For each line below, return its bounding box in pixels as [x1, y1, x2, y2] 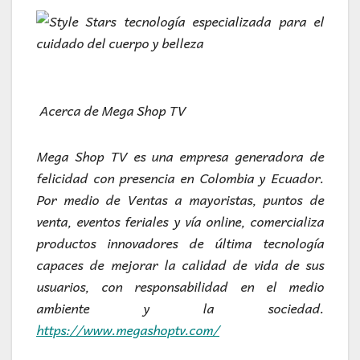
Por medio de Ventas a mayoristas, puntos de [36, 189, 324, 211]
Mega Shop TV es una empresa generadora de [36, 145, 324, 167]
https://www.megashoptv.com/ [36, 319, 219, 341]
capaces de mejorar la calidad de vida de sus [36, 254, 324, 276]
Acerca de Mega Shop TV [39, 100, 186, 121]
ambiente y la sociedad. [36, 297, 324, 319]
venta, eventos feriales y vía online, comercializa [36, 211, 324, 232]
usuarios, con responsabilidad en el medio [36, 276, 324, 297]
